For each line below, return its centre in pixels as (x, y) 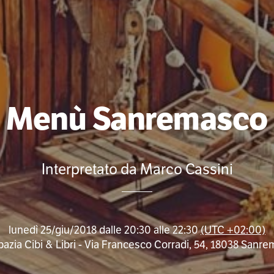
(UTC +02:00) (233, 230)
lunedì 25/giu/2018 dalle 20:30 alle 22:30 (104, 230)
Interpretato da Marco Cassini (137, 169)
